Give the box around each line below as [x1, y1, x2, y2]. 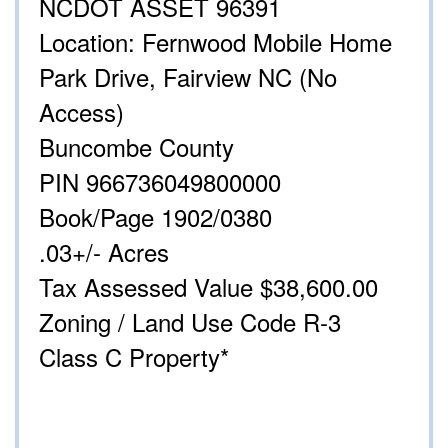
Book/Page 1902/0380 [39, 199, 272, 235]
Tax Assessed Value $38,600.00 [39, 269, 378, 305]
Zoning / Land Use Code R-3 [39, 304, 341, 340]
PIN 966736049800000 [39, 164, 281, 200]
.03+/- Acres [39, 234, 169, 270]
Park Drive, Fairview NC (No [39, 59, 337, 95]
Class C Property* [39, 339, 229, 375]
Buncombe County [39, 129, 234, 165]
